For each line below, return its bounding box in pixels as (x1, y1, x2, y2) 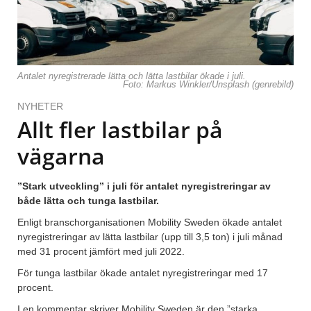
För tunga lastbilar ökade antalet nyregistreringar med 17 (17, 267, 268, 279)
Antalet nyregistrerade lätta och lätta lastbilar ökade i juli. (17, 72, 246, 82)
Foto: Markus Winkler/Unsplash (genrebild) (123, 80, 294, 90)
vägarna (17, 141, 105, 171)
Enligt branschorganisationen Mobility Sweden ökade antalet (17, 217, 282, 228)
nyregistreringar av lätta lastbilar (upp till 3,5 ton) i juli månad (17, 231, 283, 243)
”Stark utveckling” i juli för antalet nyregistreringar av (17, 180, 271, 192)
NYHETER (17, 101, 63, 112)
